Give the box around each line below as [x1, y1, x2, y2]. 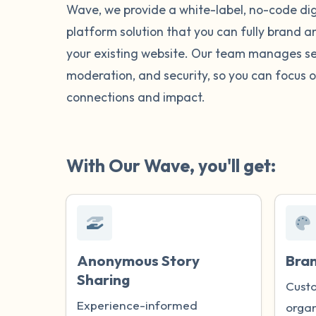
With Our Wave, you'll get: [66, 154, 276, 177]
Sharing [77, 269, 130, 288]
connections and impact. [66, 88, 206, 105]
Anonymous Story [77, 250, 200, 269]
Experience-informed [77, 297, 198, 312]
